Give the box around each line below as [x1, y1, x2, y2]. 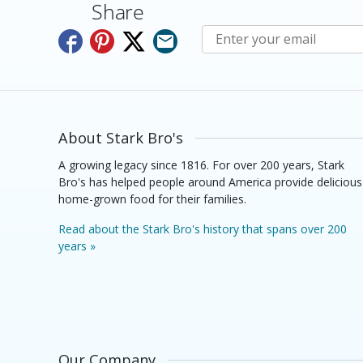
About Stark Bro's [58, 128, 183, 147]
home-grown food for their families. [58, 191, 246, 207]
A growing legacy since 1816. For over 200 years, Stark [58, 157, 344, 173]
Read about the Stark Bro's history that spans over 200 [58, 221, 347, 237]
